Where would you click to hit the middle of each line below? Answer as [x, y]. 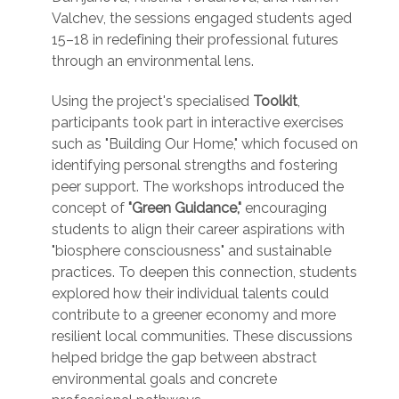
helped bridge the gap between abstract [184, 358]
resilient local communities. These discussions [202, 337]
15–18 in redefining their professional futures [195, 40]
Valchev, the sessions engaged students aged [202, 19]
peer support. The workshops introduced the [198, 187]
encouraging [284, 208]
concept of [90, 208]
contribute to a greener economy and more [194, 315]
